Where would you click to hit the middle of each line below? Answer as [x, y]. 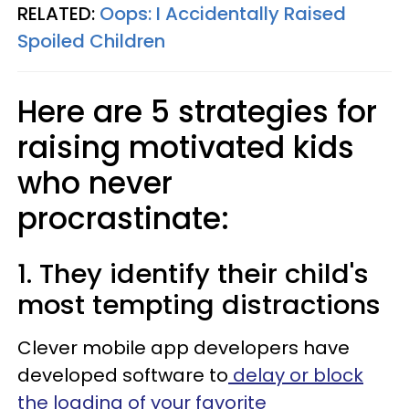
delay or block [296, 375]
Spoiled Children [91, 41]
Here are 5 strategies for [197, 112]
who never [95, 183]
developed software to [123, 375]
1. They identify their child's [193, 274]
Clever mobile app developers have [184, 348]
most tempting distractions [199, 305]
